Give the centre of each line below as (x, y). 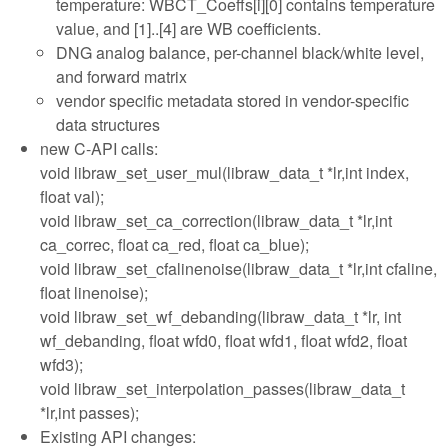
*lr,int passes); (89, 412)
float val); (72, 196)
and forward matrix (121, 76)
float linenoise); (94, 292)
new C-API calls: (99, 148)
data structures (108, 124)
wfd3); (61, 364)
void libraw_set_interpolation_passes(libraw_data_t (222, 388)
